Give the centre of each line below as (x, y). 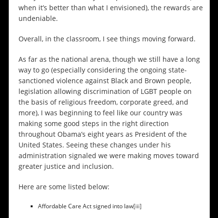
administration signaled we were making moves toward (109, 156)
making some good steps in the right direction (93, 124)
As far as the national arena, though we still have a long (109, 59)
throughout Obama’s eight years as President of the (102, 134)
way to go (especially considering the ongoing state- (102, 70)
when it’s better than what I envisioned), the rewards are (110, 8)
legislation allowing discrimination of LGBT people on (105, 91)
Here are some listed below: (64, 187)
